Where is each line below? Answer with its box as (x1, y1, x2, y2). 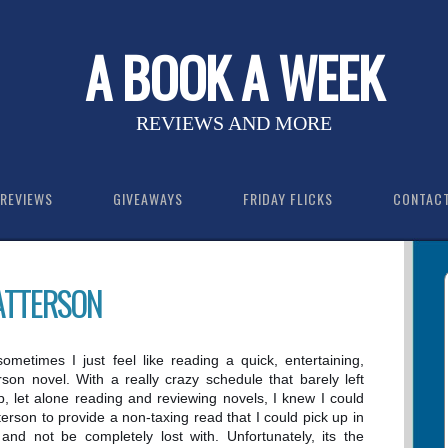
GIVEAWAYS (113, 187, 183, 209)
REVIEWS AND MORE (136, 112, 332, 134)
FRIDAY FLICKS (243, 187, 333, 209)
